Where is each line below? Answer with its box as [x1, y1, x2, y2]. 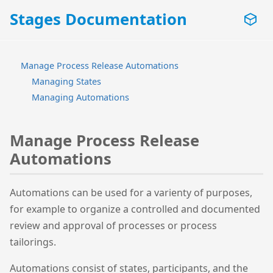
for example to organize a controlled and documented [10, 202, 260, 216]
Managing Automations [32, 91, 129, 103]
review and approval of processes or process [10, 219, 217, 233]
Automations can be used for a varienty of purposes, [10, 186, 252, 200]
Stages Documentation [10, 9, 187, 30]
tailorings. [10, 235, 56, 249]
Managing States [32, 76, 101, 87]
